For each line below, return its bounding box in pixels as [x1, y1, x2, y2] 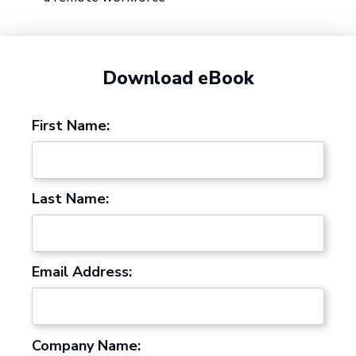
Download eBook [102, 66, 254, 91]
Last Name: [32, 188, 109, 208]
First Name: [32, 115, 110, 135]
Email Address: [32, 262, 132, 282]
